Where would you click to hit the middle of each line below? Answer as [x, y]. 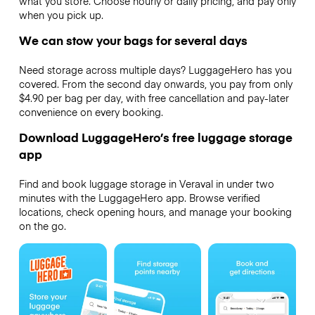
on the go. [42, 226]
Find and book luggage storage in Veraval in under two [146, 184]
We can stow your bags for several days [133, 40]
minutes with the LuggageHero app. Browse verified [139, 198]
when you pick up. [61, 14]
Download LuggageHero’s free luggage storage [155, 137]
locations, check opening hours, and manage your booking [155, 212]
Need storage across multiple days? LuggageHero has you [155, 70]
